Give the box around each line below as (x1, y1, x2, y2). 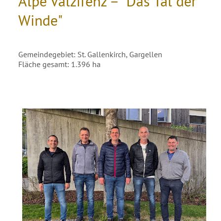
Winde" (18, 10, 63, 30)
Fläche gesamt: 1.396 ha (18, 59, 101, 69)
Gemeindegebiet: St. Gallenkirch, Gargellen (18, 49, 163, 59)
